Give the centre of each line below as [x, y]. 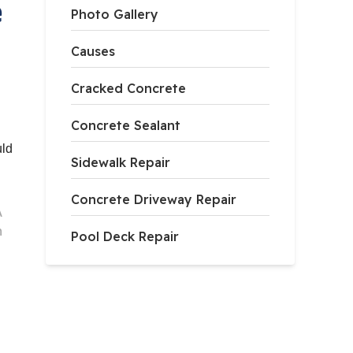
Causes [93, 51]
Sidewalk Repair [121, 162]
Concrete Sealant [126, 125]
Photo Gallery [115, 14]
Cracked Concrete [129, 88]
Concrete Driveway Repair [154, 199]
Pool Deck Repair [125, 236]
